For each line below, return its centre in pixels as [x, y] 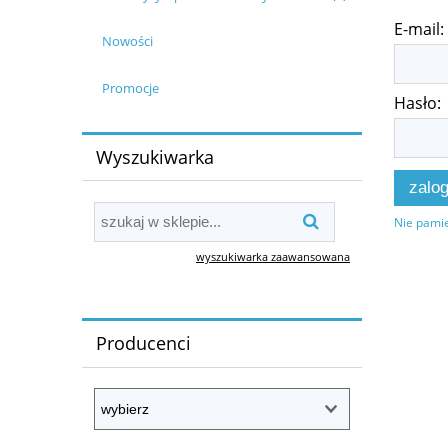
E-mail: [419, 28]
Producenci [143, 343]
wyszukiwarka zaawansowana [273, 256]
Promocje [130, 88]
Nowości [127, 41]
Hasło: [417, 102]
